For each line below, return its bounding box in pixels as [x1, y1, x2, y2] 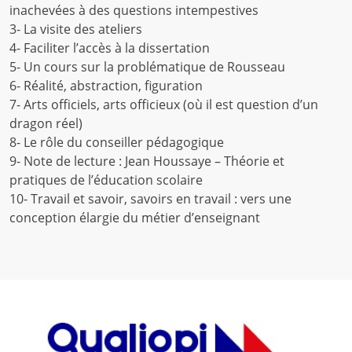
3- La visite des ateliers [9, 20, 142, 38]
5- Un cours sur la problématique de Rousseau [9, 58, 285, 76]
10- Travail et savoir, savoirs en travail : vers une [9, 190, 291, 208]
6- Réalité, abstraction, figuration [9, 77, 203, 95]
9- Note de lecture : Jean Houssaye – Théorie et [9, 152, 284, 170]
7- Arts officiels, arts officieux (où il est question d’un [9, 96, 318, 114]
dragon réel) [9, 115, 82, 133]
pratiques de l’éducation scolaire [9, 171, 203, 189]
